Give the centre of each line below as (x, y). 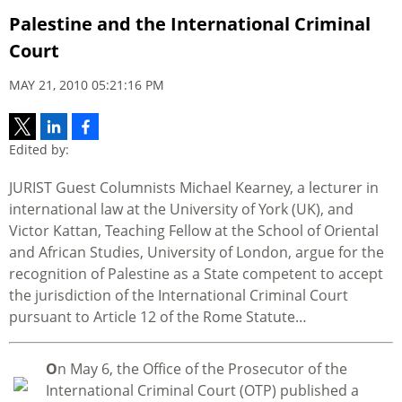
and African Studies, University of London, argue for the (197, 253)
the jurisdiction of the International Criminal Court (179, 296)
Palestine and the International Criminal (190, 24)
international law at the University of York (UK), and (181, 210)
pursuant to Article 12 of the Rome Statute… (158, 317)
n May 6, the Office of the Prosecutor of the (202, 369)
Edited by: (39, 150)
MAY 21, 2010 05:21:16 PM (87, 85)
